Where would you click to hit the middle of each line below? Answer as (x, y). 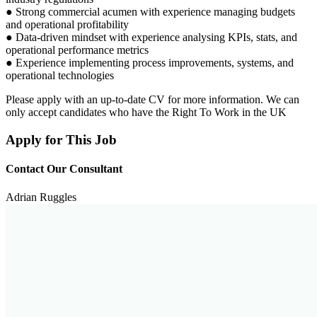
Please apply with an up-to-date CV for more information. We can (152, 100)
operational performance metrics (77, 50)
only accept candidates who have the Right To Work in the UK (146, 113)
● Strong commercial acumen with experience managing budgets (150, 12)
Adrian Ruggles (41, 197)
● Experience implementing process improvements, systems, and (150, 63)
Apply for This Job (61, 140)
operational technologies (60, 76)
